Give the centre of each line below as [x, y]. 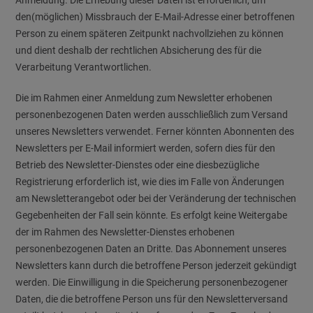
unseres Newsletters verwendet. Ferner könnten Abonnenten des [155, 131]
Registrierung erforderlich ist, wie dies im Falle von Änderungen [150, 182]
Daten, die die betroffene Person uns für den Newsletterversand [152, 299]
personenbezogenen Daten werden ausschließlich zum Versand [152, 115]
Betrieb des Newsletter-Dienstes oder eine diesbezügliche [138, 165]
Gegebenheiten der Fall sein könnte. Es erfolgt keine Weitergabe [152, 215]
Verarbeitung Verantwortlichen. [84, 67]
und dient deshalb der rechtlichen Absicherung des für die [139, 50]
